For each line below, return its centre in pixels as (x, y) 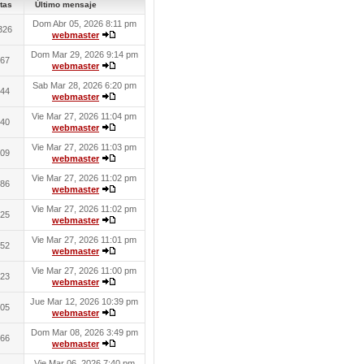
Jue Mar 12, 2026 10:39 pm (84, 301)
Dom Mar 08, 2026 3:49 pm (84, 332)
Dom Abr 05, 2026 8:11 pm (84, 24)
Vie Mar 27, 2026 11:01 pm (84, 240)
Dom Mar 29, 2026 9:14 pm (84, 54)
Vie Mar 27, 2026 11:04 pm (84, 116)
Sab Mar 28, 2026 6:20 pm (84, 85)
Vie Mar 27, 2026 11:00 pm (84, 271)
